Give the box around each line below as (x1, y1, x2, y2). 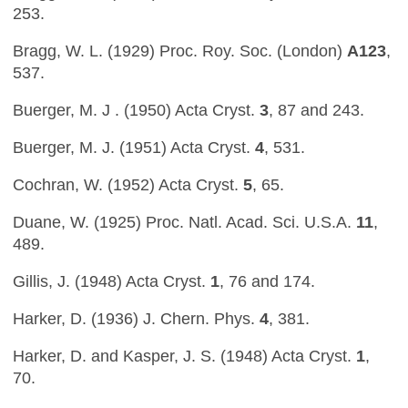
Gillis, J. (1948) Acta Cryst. (13, 271, 210, 291)
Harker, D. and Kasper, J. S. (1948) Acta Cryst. (13, 346, 356, 365)
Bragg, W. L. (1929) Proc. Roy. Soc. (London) (13, 41, 347, 60)
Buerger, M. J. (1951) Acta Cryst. (13, 138, 255, 157)
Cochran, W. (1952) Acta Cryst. (13, 175, 243, 194)
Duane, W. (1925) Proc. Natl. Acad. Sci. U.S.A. (13, 212, 356, 231)
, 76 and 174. (219, 271, 315, 291)
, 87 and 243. (269, 100, 364, 119)
